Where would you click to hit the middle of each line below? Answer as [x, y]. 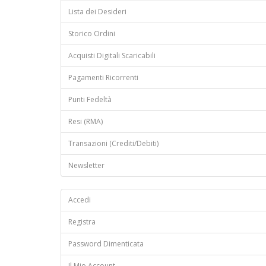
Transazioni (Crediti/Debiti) [113, 144]
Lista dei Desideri [97, 12]
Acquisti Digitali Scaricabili [112, 56]
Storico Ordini [92, 34]
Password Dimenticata [106, 244]
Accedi [80, 200]
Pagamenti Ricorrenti [103, 78]
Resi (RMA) [85, 122]
